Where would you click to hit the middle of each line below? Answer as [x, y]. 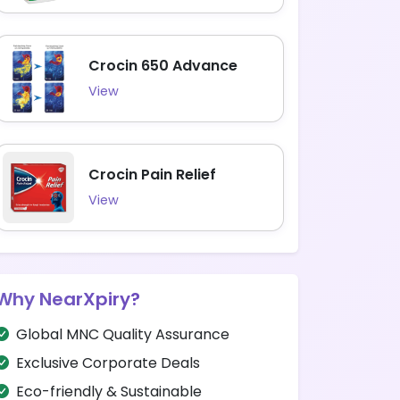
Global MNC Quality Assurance [123, 334]
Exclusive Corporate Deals [108, 363]
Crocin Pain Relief [152, 175]
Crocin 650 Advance [163, 66]
